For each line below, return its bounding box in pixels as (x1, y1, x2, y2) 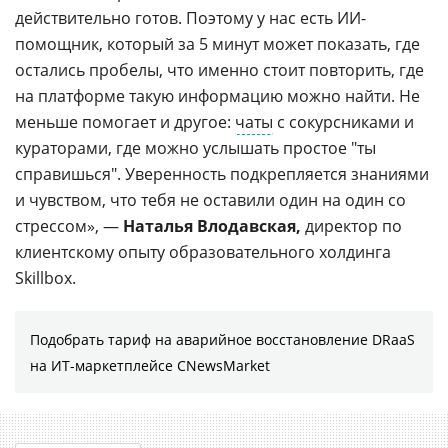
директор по (301, 214, 402, 237)
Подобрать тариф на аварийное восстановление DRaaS (30, 329, 415, 349)
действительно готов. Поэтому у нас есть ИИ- (15, 6, 366, 29)
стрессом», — (15, 214, 123, 237)
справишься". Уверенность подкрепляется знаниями (15, 162, 429, 185)
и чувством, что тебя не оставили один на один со (15, 188, 406, 211)
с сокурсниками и (273, 110, 414, 133)
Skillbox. (15, 266, 76, 289)
